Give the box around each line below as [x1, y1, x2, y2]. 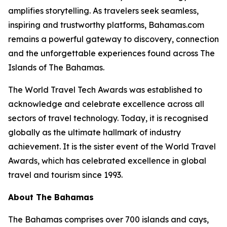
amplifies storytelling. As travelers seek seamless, [8, 6, 199, 16]
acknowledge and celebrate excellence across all [8, 99, 204, 109]
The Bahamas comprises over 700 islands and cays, [8, 214, 209, 224]
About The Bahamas [8, 192, 94, 202]
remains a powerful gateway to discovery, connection [8, 34, 219, 44]
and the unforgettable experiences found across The [8, 48, 215, 58]
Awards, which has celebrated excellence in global [8, 156, 206, 166]
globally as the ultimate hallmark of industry [8, 127, 181, 137]
